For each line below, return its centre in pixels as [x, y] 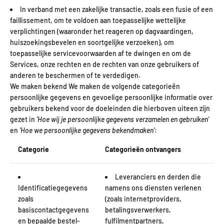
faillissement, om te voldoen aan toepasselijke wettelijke [98, 20]
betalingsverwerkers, [138, 209]
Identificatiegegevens [53, 187]
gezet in [23, 119]
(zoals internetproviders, [143, 198]
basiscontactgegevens [53, 209]
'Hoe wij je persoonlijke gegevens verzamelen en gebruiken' [123, 119]
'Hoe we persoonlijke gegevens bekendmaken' [87, 130]
